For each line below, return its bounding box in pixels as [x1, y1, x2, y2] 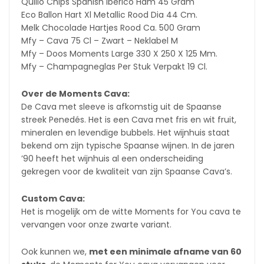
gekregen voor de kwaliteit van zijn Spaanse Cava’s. [21, 166, 232, 177]
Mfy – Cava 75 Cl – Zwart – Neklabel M [21, 35, 178, 47]
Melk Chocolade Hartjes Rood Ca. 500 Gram [21, 22, 200, 34]
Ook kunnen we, [21, 246, 89, 258]
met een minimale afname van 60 [89, 246, 242, 258]
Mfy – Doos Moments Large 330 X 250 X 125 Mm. [21, 48, 217, 60]
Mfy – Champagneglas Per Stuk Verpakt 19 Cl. [21, 61, 207, 72]
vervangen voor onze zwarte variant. [21, 219, 171, 230]
